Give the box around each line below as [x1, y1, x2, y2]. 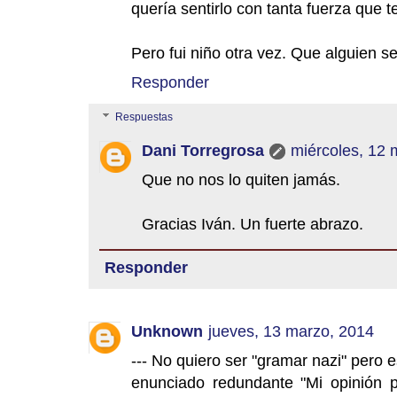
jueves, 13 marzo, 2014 [208, 321, 374, 340]
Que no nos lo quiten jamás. [142, 169, 340, 189]
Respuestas [115, 111, 174, 124]
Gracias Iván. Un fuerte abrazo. [142, 214, 363, 233]
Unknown [131, 321, 203, 340]
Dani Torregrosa [142, 140, 264, 160]
